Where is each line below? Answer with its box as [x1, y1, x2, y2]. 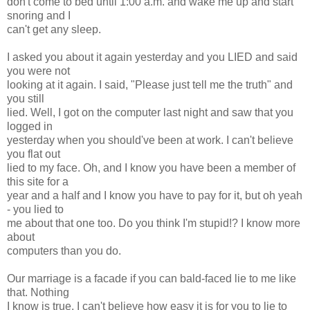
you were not [7, 64, 70, 77]
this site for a [7, 175, 69, 188]
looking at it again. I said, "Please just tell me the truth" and [7, 78, 293, 91]
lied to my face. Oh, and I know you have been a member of [7, 161, 295, 174]
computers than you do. [7, 244, 121, 257]
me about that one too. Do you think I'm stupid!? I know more [7, 217, 300, 229]
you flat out [7, 147, 60, 160]
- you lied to [7, 203, 64, 215]
